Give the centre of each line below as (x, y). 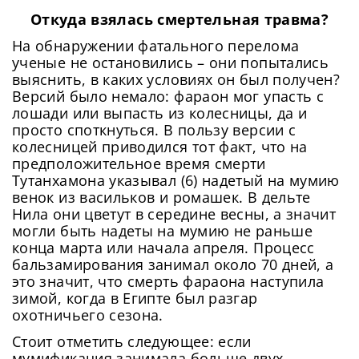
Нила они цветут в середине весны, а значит (174, 214)
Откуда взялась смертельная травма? (179, 19)
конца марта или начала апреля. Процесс (163, 247)
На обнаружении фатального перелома (156, 45)
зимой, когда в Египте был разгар (135, 298)
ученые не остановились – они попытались (171, 62)
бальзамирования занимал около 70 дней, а (173, 264)
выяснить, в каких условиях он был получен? (176, 79)
